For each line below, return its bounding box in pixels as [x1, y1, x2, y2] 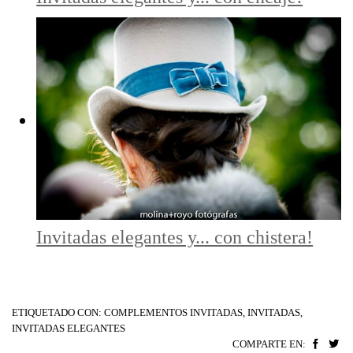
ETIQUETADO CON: [12, 307, 104, 318]
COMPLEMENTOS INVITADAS [104, 307, 243, 318]
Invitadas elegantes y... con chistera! [36, 227, 314, 248]
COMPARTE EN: [232, 338, 308, 350]
